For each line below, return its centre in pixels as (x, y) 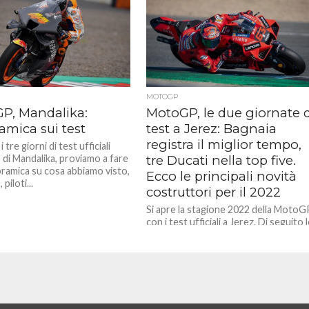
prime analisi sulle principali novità (219, 234)
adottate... (169, 247)
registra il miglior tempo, (224, 144)
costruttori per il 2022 (214, 192)
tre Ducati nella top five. (221, 160)
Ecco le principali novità (222, 176)
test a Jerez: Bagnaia (212, 129)
